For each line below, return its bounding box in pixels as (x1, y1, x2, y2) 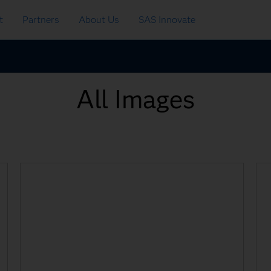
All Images (76, 83, 195, 115)
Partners (22, 14, 59, 25)
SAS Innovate (139, 14, 195, 25)
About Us (79, 14, 119, 25)
